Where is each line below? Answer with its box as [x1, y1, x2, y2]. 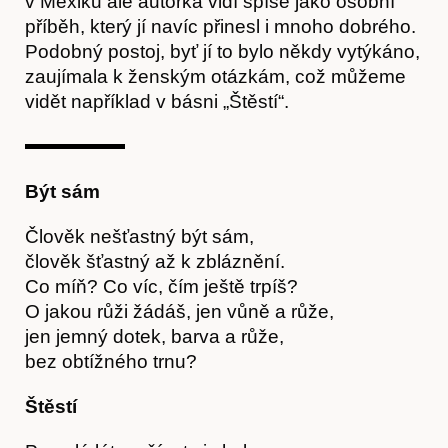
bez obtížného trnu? [25, 350, 197, 372]
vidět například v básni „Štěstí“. [25, 90, 289, 112]
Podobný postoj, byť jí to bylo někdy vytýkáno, [25, 40, 420, 62]
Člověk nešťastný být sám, [25, 225, 254, 247]
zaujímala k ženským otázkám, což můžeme [25, 65, 406, 87]
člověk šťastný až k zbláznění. [25, 250, 285, 272]
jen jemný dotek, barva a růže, [25, 325, 284, 347]
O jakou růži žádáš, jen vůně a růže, [25, 300, 334, 322]
